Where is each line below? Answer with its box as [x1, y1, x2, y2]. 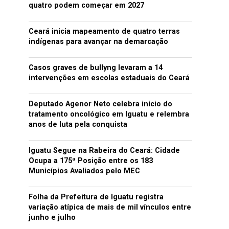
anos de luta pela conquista [29, 120, 127, 129]
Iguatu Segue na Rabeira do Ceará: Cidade [29, 146, 180, 155]
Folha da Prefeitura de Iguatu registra [29, 193, 164, 201]
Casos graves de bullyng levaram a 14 [29, 63, 163, 72]
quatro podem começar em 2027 [29, 1, 144, 10]
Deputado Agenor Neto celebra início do [29, 100, 172, 108]
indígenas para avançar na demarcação [29, 37, 168, 46]
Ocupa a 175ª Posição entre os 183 [29, 156, 153, 165]
